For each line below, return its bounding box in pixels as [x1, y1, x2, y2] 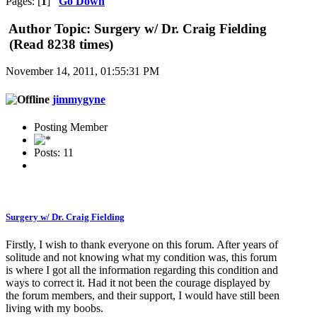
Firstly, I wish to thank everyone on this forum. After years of [6, 238, 278, 251]
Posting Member [34, 120, 108, 133]
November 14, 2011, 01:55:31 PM [6, 65, 159, 78]
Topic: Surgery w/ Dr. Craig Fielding [51, 21, 267, 36]
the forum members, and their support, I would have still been [6, 289, 279, 302]
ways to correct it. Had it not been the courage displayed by [6, 277, 270, 289]
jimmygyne [52, 93, 105, 105]
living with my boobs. [6, 302, 103, 315]
